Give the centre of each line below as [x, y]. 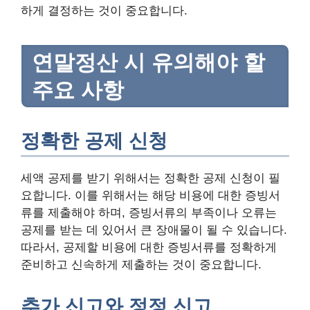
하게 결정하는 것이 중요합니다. [104, 11]
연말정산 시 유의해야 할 [148, 62]
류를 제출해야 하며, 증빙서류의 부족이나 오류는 [149, 212]
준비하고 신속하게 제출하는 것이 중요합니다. [141, 264]
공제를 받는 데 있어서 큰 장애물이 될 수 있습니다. [154, 230]
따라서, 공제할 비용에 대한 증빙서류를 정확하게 [149, 247]
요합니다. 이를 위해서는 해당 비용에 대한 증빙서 [151, 195]
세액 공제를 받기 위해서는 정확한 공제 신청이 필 [151, 178]
